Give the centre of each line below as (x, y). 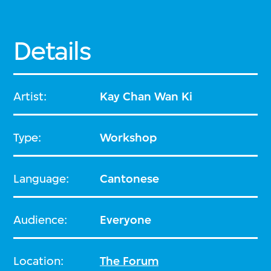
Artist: (30, 96)
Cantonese (130, 178)
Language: (41, 178)
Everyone (126, 220)
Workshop (129, 137)
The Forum (129, 261)
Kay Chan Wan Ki (146, 96)
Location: (39, 261)
